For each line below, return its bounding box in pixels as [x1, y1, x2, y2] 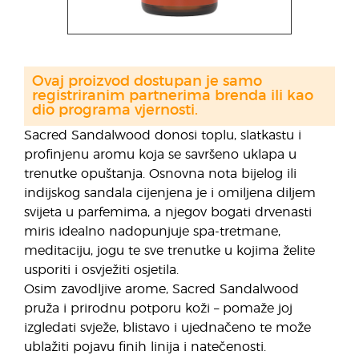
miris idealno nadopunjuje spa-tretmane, [24, 225, 280, 238]
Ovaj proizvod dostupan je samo [32, 75, 262, 89]
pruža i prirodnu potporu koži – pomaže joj [24, 302, 292, 315]
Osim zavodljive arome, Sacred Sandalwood [24, 283, 299, 296]
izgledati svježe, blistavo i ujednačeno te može [24, 321, 311, 334]
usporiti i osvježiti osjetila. [24, 264, 179, 276]
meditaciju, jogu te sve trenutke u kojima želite [24, 244, 315, 257]
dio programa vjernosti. [32, 103, 198, 118]
